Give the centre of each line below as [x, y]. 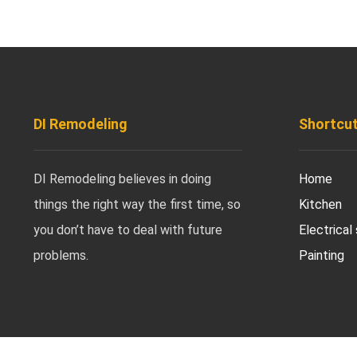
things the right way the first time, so [137, 204]
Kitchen [320, 204]
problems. [61, 255]
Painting [321, 255]
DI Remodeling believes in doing [122, 179]
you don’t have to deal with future [128, 230]
